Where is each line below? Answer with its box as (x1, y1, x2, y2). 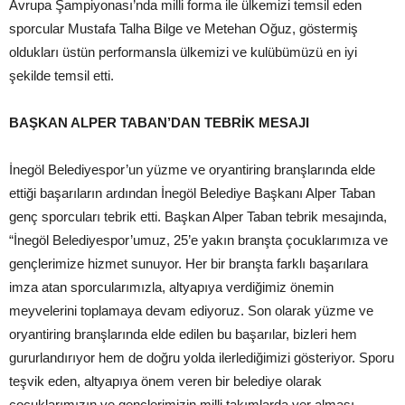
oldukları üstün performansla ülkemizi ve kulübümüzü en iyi (9, 44, 357, 61)
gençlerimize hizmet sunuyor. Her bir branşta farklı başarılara (9, 256, 368, 272)
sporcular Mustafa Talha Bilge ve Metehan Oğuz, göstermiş (9, 21, 358, 37)
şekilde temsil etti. (9, 68, 114, 84)
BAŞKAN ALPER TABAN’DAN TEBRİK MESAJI (9, 115, 309, 131)
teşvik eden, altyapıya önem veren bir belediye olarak (9, 373, 322, 390)
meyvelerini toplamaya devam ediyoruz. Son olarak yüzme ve (9, 303, 373, 319)
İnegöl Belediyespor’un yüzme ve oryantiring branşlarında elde (9, 162, 375, 178)
